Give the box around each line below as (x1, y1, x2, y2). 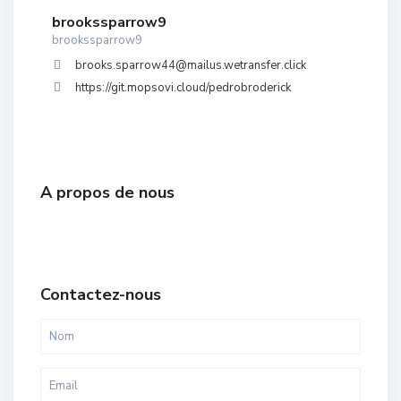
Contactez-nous (40, 284, 161, 305)
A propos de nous (40, 182, 175, 203)
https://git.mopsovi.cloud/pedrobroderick (75, 80, 291, 96)
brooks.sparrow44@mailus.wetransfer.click (75, 57, 306, 73)
